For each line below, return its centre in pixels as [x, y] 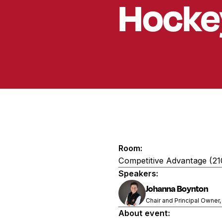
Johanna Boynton [177, 189]
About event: [144, 213]
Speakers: [139, 174]
